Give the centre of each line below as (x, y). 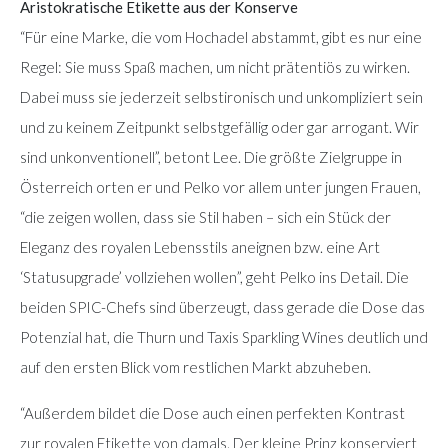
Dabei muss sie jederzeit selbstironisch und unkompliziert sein (221, 96)
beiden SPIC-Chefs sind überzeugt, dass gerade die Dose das (222, 306)
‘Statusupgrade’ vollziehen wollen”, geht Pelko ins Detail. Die (214, 276)
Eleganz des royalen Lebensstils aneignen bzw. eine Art (200, 246)
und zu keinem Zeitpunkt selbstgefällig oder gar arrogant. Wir (219, 126)
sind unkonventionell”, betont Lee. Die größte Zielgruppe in (211, 156)
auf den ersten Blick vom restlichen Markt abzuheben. (195, 366)
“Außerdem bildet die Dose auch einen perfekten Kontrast (212, 412)
